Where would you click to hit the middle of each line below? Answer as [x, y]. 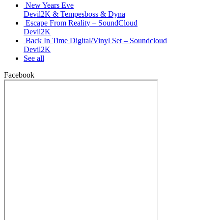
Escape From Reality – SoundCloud [82, 23]
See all [34, 58]
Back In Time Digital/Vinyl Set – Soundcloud [96, 40]
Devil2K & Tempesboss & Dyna [74, 14]
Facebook [19, 75]
